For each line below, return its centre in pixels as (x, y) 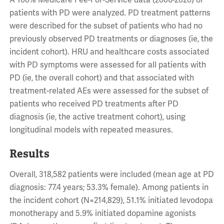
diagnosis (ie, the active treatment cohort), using (97, 117)
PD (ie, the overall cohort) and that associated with (101, 78)
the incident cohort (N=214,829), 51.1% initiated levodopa (111, 200)
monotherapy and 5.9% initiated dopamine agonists (102, 213)
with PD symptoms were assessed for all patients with (107, 65)
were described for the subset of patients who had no (106, 26)
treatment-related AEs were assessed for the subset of (109, 91)
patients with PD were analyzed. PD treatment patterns (110, 13)
